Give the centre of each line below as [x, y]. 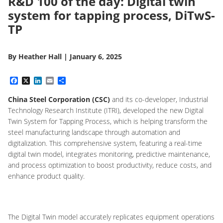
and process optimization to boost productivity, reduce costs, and [110, 165]
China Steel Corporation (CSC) [59, 99]
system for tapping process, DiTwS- [111, 15]
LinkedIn [59, 81]
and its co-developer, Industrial [159, 99]
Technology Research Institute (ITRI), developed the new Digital [106, 110]
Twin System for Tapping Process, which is [73, 121]
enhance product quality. [46, 176]
